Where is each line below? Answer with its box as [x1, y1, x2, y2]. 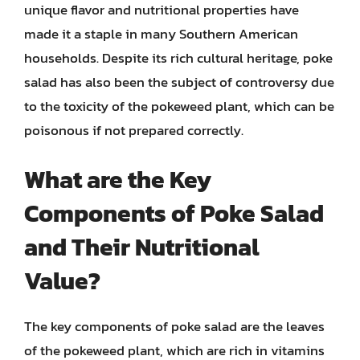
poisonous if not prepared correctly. [24, 120, 243, 141]
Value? [24, 262, 100, 299]
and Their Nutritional [24, 228, 260, 265]
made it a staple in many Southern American [24, 23, 298, 44]
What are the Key [24, 161, 211, 198]
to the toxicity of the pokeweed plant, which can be [24, 96, 334, 117]
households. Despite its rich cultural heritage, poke [24, 47, 333, 68]
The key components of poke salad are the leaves [24, 315, 325, 337]
